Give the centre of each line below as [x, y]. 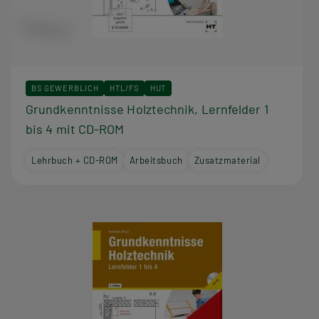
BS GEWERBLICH [65, 88]
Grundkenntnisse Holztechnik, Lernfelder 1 [147, 109]
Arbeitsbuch [156, 160]
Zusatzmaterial [227, 160]
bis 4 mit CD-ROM [75, 129]
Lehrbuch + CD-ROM [75, 160]
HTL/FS [124, 88]
